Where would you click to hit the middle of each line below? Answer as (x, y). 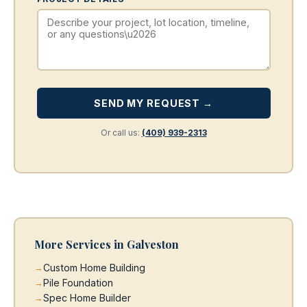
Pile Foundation (78, 282)
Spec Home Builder (87, 297)
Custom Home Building (94, 267)
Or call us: (121, 132)
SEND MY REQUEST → (153, 103)
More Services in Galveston (106, 244)
